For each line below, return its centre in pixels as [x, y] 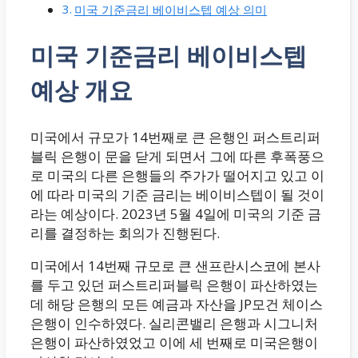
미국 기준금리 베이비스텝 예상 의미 [171, 10]
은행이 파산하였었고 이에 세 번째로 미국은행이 [174, 342]
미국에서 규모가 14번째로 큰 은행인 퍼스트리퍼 [175, 137]
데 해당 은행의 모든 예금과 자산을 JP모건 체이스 [177, 304]
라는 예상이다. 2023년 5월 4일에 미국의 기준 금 [176, 213]
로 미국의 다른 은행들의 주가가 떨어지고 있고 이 [177, 175]
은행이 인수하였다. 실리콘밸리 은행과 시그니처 [174, 323]
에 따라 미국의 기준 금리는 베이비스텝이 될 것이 [177, 194]
